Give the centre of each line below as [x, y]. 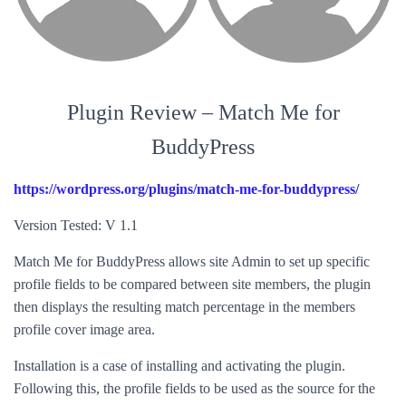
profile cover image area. [84, 329]
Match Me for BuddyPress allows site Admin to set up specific [192, 261]
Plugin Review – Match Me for [203, 112]
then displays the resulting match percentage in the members [184, 307]
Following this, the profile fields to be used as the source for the [194, 388]
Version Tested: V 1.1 [76, 225]
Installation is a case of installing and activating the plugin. [179, 366]
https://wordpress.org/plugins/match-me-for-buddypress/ [186, 189]
